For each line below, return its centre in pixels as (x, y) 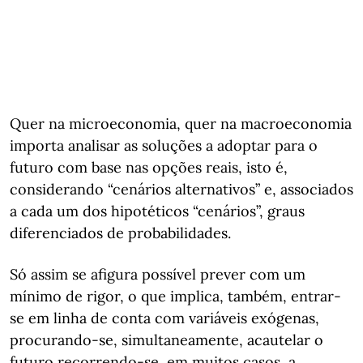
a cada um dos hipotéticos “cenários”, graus (157, 211)
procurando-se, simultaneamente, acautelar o (167, 340)
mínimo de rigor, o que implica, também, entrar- (175, 296)
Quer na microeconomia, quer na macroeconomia (181, 124)
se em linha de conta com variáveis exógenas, (164, 318)
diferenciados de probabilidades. (120, 233)
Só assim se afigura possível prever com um (158, 274)
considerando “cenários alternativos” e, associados (181, 189)
